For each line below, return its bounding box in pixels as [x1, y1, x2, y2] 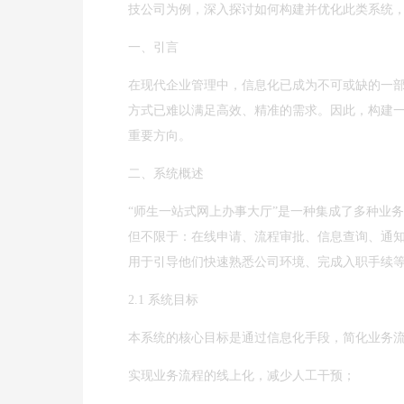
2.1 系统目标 [128, 293, 198, 307]
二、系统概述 [128, 167, 204, 180]
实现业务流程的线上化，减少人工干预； [128, 369, 355, 382]
